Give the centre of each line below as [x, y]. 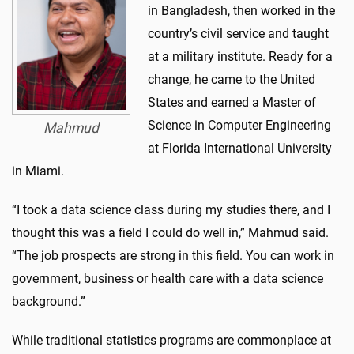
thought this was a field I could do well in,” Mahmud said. [170, 232]
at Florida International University [240, 148]
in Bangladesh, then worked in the [241, 10]
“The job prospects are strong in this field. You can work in [173, 255]
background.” [49, 301]
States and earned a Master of [232, 102]
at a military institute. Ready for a [240, 56]
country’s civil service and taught [238, 33]
